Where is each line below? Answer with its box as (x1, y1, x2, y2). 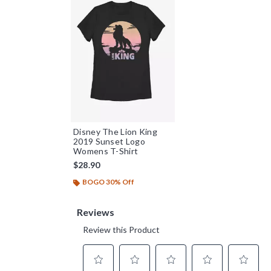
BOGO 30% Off (82, 177, 134, 187)
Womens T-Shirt (73, 146, 139, 157)
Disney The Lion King (73, 126, 157, 137)
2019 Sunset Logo (73, 136, 145, 147)
